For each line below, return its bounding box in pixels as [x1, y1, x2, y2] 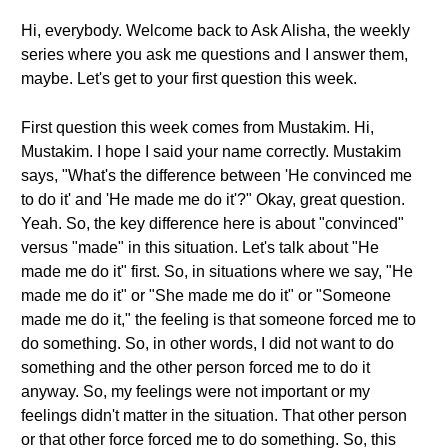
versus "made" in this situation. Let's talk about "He [21, 239, 379, 256]
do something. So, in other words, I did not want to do [21, 335, 394, 352]
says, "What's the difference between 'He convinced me [21, 167, 412, 184]
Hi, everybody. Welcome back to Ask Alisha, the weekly [21, 22, 410, 39]
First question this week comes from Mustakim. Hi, [21, 119, 374, 136]
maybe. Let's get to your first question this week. [21, 70, 357, 87]
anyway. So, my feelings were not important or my [21, 383, 370, 400]
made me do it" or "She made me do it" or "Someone [21, 287, 391, 304]
